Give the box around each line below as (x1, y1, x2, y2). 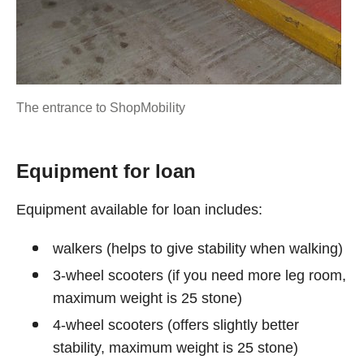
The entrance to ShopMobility (16, 101, 185, 115)
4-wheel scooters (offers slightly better (53, 317, 299, 333)
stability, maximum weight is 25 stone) (53, 340, 298, 356)
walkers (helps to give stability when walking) (53, 240, 343, 257)
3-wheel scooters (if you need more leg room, (53, 267, 346, 284)
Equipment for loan (16, 160, 196, 182)
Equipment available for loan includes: (16, 201, 262, 218)
